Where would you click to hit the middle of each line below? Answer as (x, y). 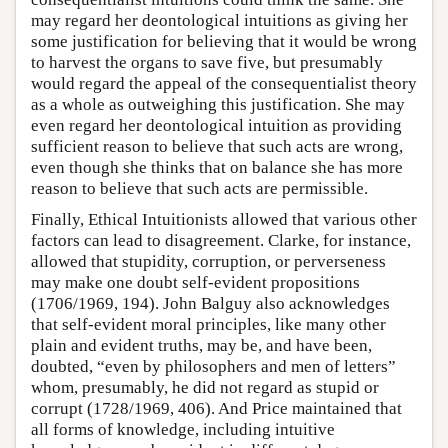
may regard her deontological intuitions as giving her (219, 20)
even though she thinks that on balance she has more (217, 167)
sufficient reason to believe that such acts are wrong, (217, 146)
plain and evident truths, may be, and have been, (201, 345)
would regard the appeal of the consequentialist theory (224, 83)
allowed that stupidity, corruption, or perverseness (208, 261)
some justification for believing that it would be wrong (224, 41)
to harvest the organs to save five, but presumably (207, 62)
